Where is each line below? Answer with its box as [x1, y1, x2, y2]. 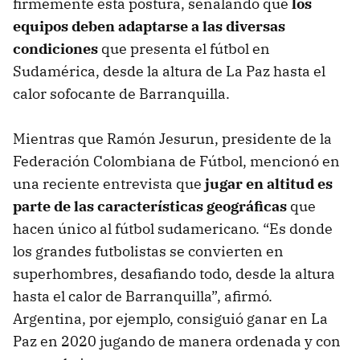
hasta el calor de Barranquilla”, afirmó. [13, 287, 272, 306]
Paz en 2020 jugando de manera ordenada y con [13, 332, 341, 351]
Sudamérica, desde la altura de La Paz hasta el [13, 62, 325, 81]
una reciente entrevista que [13, 174, 202, 194]
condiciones [13, 39, 98, 59]
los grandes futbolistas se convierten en [13, 242, 284, 261]
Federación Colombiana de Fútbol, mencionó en [13, 152, 340, 171]
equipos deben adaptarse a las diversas [13, 17, 285, 36]
